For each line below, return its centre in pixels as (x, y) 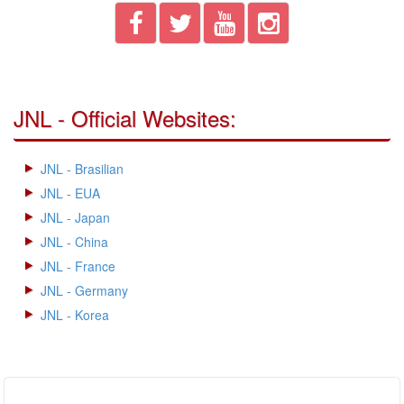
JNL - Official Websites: (125, 118)
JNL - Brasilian (82, 169)
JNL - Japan (75, 217)
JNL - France (78, 266)
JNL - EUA (70, 193)
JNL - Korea (75, 315)
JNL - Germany (84, 290)
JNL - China (74, 242)
